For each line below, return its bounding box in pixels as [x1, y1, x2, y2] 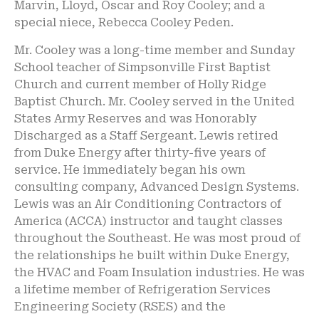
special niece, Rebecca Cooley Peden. [14, 16, 234, 30]
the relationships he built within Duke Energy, [14, 248, 290, 262]
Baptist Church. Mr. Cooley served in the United [14, 94, 295, 108]
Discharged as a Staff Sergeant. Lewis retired [14, 128, 278, 142]
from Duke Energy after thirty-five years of [14, 145, 266, 159]
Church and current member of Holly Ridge [14, 77, 266, 91]
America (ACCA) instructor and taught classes [14, 214, 283, 228]
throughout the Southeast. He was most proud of [14, 231, 300, 245]
